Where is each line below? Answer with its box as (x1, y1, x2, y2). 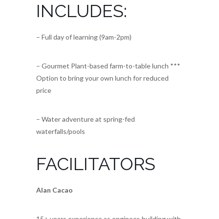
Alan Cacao (36, 186, 73, 195)
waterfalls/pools (36, 127, 85, 136)
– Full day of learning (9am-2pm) (36, 33, 131, 42)
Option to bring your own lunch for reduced (36, 74, 169, 83)
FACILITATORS (36, 153, 155, 175)
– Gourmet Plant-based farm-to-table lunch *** (36, 62, 180, 70)
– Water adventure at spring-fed (36, 115, 135, 124)
